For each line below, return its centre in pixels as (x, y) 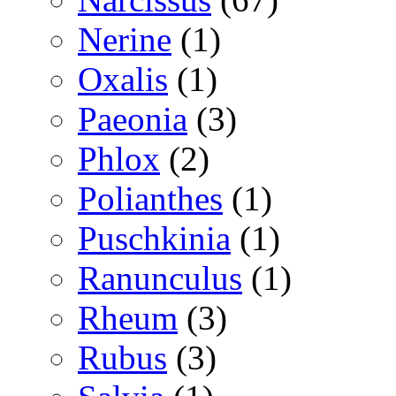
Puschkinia (154, 238)
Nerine (125, 39)
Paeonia (133, 118)
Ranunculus (160, 278)
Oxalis (123, 79)
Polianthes (150, 198)
